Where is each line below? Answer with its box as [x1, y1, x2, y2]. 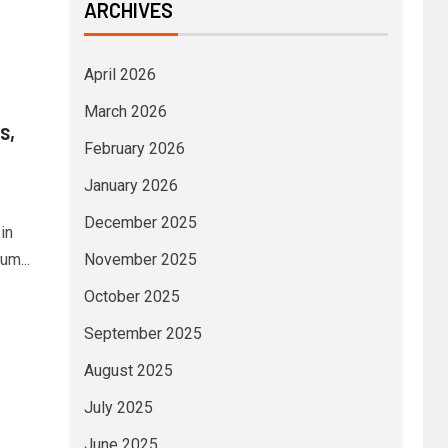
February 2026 [83, 139, 185, 158]
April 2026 [83, 65, 156, 84]
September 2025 [83, 324, 202, 343]
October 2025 [83, 287, 180, 306]
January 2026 [83, 176, 178, 195]
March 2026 [83, 102, 167, 121]
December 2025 [83, 213, 197, 232]
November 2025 [83, 250, 197, 269]
